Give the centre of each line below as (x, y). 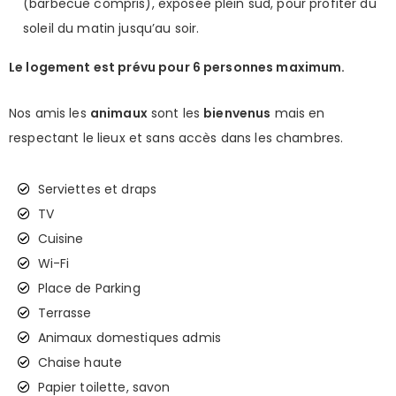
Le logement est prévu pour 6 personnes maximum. (177, 67)
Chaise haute (80, 362)
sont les (175, 113)
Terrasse (65, 312)
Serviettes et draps (97, 189)
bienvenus (237, 113)
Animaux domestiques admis (129, 337)
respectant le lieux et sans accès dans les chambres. (176, 137)
